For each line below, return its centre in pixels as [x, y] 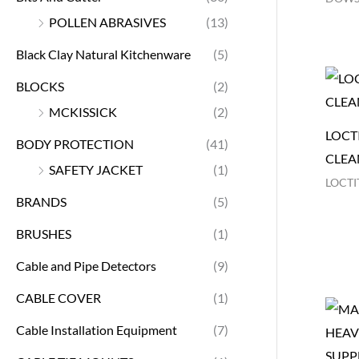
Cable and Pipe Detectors [86, 265]
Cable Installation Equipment [97, 329]
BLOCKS [40, 86]
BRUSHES [44, 233]
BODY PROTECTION [75, 143]
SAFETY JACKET [96, 169]
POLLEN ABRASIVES [107, 22]
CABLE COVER [58, 297]
